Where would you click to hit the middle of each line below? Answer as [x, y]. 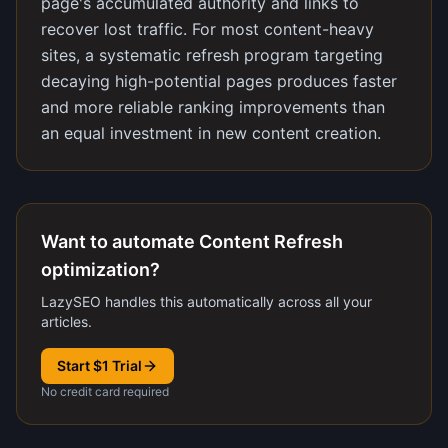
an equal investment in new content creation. [211, 133]
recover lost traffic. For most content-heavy [207, 29]
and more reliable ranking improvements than [213, 107]
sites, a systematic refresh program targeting [212, 55]
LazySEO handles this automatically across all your [206, 301]
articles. [66, 321]
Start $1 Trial [99, 365]
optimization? [100, 269]
